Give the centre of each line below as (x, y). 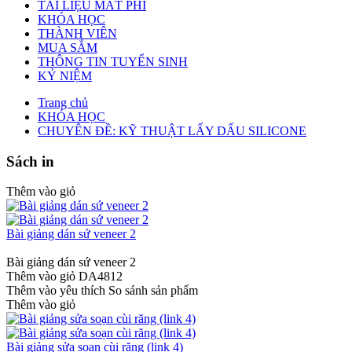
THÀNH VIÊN (77, 33)
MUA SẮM (68, 48)
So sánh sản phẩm (153, 291)
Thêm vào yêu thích (56, 291)
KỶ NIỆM (65, 76)
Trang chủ (63, 103)
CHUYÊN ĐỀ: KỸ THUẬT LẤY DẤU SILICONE (172, 131)
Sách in (30, 161)
